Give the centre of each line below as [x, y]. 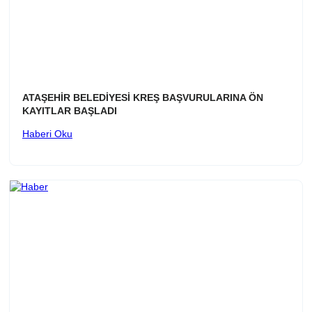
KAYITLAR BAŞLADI [70, 111]
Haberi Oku [47, 134]
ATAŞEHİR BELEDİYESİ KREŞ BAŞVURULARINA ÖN [143, 98]
